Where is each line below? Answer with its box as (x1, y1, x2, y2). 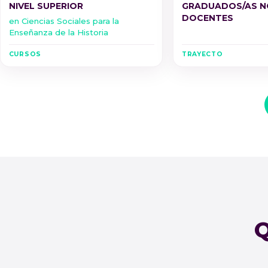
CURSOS (8, 50, 41, 58)
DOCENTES (181, 13, 233, 24)
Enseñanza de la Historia (8, 27, 108, 37)
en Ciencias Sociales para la (8, 16, 119, 26)
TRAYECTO (181, 50, 223, 58)
